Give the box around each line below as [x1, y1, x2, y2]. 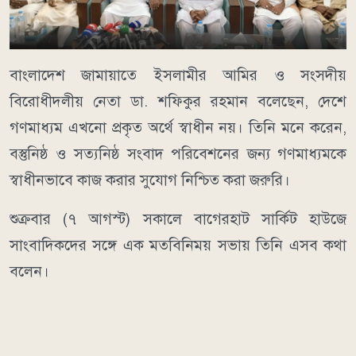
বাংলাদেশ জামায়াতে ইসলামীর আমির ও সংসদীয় [10, 65, 346, 84]
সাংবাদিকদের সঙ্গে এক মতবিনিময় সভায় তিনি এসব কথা [10, 235, 346, 254]
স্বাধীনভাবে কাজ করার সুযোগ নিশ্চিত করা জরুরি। [10, 170, 290, 189]
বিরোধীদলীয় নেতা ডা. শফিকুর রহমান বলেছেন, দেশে [10, 91, 346, 110]
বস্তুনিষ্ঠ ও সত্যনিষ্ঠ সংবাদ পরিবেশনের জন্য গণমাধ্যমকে [10, 144, 346, 163]
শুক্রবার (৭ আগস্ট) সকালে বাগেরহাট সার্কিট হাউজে [10, 209, 346, 228]
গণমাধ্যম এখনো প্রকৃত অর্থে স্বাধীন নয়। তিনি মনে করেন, [10, 118, 346, 137]
